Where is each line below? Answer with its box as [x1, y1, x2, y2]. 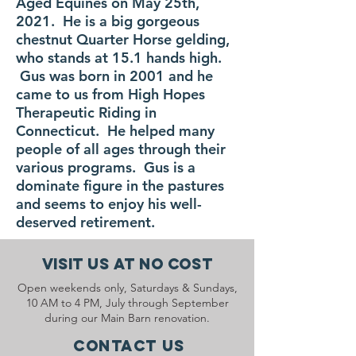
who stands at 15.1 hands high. [16, 48, 222, 67]
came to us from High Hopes [16, 85, 205, 103]
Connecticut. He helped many [16, 122, 215, 140]
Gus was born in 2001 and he [16, 67, 213, 85]
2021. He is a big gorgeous [16, 12, 199, 30]
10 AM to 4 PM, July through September [25, 296, 229, 310]
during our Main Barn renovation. [44, 311, 210, 325]
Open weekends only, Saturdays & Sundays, [17, 281, 238, 295]
